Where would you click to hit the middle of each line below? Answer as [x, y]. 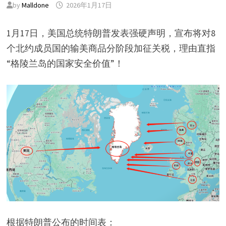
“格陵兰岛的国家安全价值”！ [65, 63]
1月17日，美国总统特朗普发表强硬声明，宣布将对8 [111, 33]
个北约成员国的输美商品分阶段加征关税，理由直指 [111, 48]
